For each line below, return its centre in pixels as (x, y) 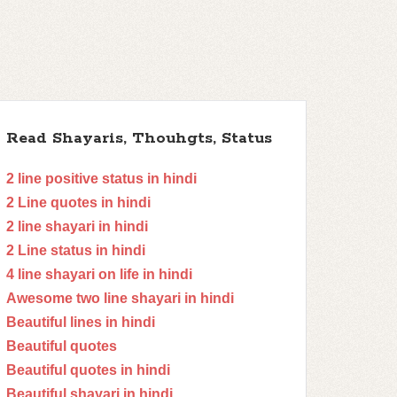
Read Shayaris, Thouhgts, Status (139, 138)
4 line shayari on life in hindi (99, 274)
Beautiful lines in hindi (81, 322)
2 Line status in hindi (76, 250)
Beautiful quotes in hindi (88, 370)
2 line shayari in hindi (77, 226)
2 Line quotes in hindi (78, 202)
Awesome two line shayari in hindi (120, 298)
